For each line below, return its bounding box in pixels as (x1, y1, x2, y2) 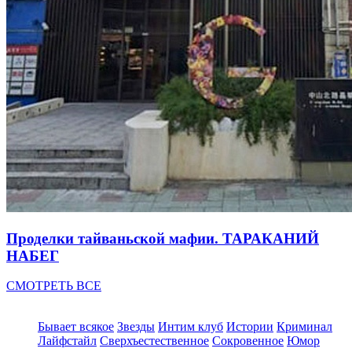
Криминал (277, 320, 332, 334)
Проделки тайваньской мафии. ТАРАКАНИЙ (6, 229, 319, 247)
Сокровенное (212, 334, 284, 348)
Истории (226, 320, 273, 334)
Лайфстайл (38, 334, 97, 348)
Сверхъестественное (100, 334, 209, 348)
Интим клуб (158, 320, 223, 334)
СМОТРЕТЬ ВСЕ (6, 279, 101, 293)
